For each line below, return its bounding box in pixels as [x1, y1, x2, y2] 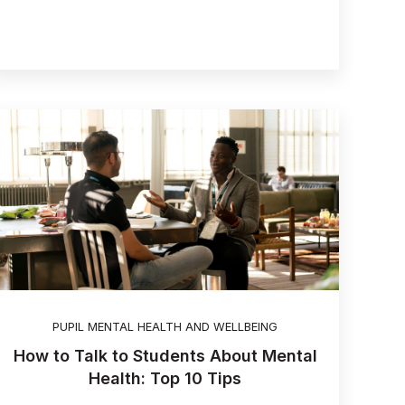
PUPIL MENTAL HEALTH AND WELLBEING [52, 319, 278, 334]
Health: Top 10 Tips [89, 368, 242, 388]
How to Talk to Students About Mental [13, 345, 317, 365]
